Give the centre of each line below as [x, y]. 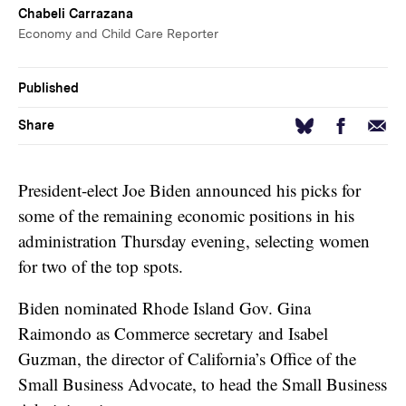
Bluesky [319, 128]
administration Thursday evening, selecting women [194, 240]
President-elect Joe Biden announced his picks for [189, 189]
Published [48, 87]
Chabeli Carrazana [76, 14]
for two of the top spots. [103, 266]
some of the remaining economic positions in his [186, 215]
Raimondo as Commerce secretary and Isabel [173, 333]
